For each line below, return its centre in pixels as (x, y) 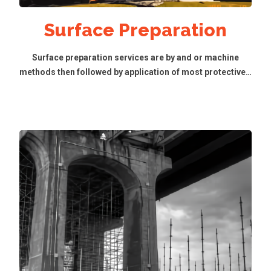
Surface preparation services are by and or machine (135, 57)
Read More (135, 119)
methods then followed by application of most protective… (135, 72)
